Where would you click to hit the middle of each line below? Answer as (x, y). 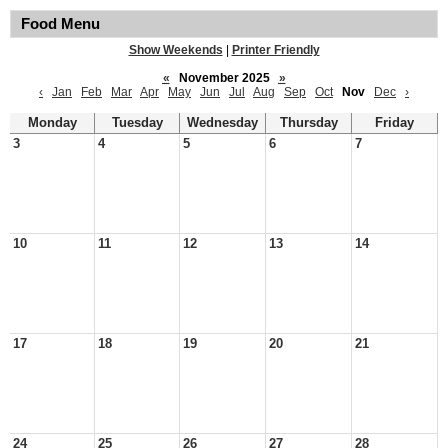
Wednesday (222, 123)
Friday (394, 123)
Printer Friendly (275, 50)
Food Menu (60, 24)
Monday (52, 123)
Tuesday (137, 123)
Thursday (308, 123)
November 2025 (224, 78)
